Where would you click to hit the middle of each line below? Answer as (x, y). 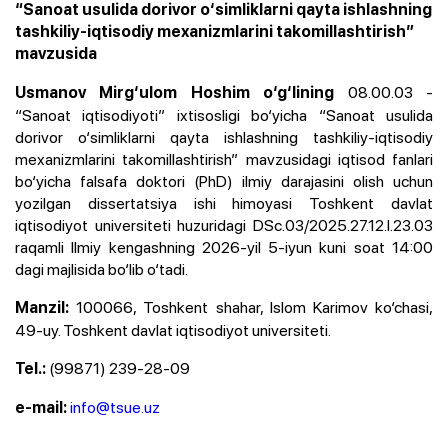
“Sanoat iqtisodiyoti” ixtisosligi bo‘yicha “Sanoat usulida (224, 114)
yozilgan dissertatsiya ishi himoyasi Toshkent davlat (224, 202)
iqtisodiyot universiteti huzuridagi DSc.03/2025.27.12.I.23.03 (224, 224)
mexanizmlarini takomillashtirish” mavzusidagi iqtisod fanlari (224, 158)
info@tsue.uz (115, 406)
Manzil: (42, 307)
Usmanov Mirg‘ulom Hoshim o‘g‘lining (175, 92)
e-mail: (41, 407)
